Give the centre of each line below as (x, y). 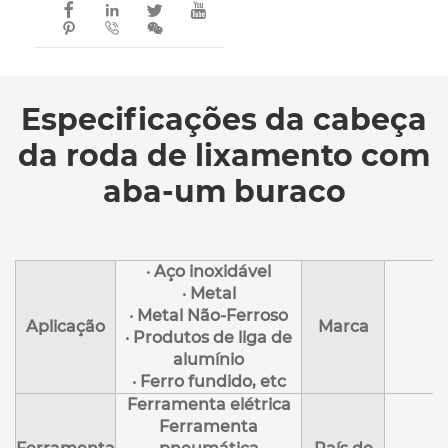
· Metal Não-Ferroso (208, 315)
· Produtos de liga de (208, 337)
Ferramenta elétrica (208, 404)
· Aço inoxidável (208, 271)
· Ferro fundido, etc (208, 381)
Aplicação (65, 326)
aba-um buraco (224, 191)
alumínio (208, 359)
